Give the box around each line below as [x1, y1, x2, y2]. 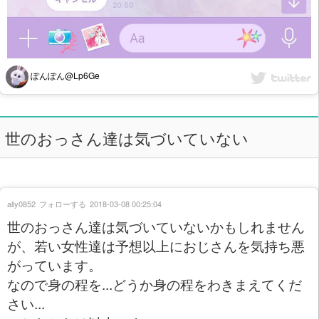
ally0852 [7, 198, 36, 210]
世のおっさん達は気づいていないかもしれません [7, 216, 305, 236]
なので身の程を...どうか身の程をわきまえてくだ [7, 274, 302, 294]
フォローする [39, 198, 86, 210]
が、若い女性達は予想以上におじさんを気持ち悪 [7, 236, 305, 256]
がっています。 [7, 255, 102, 275]
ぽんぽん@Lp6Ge [28, 68, 100, 81]
